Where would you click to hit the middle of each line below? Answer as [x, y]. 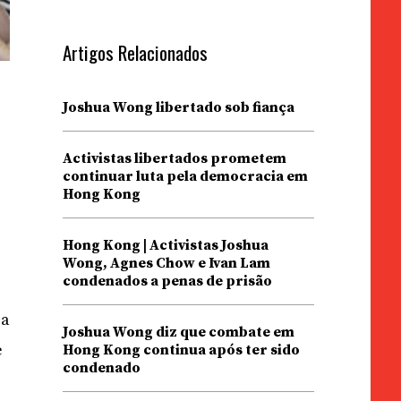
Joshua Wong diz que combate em [178, 332]
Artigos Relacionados [135, 52]
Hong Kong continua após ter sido [181, 350]
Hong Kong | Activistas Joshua [165, 245]
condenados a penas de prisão [167, 281]
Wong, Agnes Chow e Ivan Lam [166, 263]
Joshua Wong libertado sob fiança [178, 107]
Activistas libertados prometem [174, 158]
